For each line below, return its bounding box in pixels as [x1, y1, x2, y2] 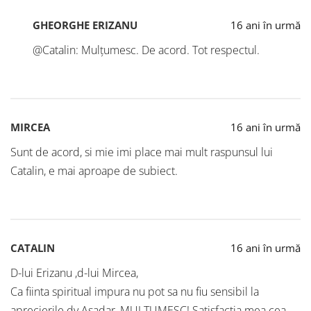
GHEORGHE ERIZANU [33, 18, 137, 33]
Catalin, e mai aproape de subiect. [10, 163, 178, 179]
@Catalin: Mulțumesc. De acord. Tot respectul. [33, 42, 260, 58]
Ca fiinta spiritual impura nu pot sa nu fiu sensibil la [10, 284, 259, 300]
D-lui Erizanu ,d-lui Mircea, [10, 265, 138, 281]
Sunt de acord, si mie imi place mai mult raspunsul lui [10, 144, 273, 160]
